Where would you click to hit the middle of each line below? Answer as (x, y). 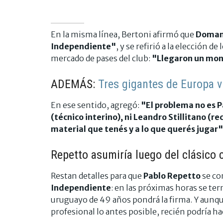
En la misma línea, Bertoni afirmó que (123, 34)
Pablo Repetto (172, 175)
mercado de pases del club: (101, 58)
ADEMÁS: (74, 84)
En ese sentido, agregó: (96, 105)
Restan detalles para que (96, 175)
